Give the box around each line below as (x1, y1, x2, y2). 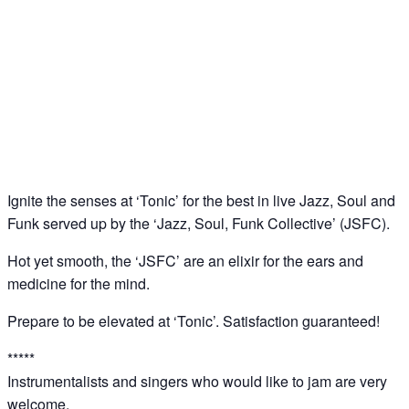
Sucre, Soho (7, 113, 100, 134)
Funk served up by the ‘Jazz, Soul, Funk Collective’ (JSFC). (7, 213, 390, 235)
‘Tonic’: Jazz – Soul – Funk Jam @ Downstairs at (7, 88, 394, 109)
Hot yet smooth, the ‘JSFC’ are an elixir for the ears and (7, 250, 363, 272)
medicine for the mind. (7, 273, 150, 295)
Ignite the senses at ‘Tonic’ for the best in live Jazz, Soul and (7, 190, 395, 212)
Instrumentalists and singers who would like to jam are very (7, 371, 387, 393)
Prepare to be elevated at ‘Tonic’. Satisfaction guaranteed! (7, 310, 380, 332)
